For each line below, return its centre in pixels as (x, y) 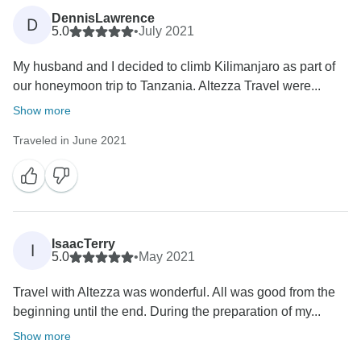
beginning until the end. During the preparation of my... (167, 311)
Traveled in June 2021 (70, 140)
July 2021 (166, 31)
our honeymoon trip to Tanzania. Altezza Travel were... (167, 85)
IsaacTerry (83, 243)
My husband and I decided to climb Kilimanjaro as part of (174, 66)
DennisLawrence (103, 18)
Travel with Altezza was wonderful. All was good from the (174, 292)
